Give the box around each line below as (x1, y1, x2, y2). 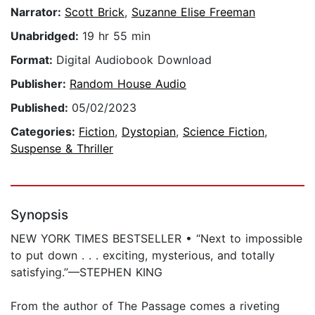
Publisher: (11, 77, 70, 91)
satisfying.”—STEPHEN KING (11, 265, 162, 280)
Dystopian (122, 124, 176, 139)
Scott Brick (65, 5, 124, 20)
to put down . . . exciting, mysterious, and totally (11, 248, 275, 263)
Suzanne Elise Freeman (131, 5, 255, 20)
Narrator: (11, 5, 65, 20)
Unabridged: (11, 29, 82, 44)
